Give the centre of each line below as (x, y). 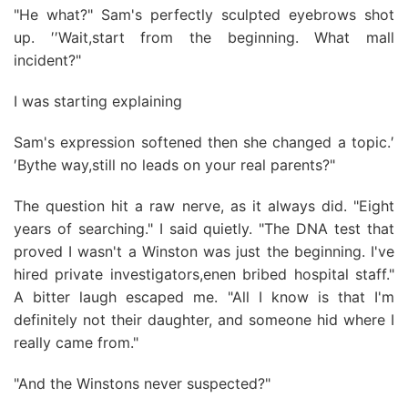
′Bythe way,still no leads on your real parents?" (174, 165)
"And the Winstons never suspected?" (142, 383)
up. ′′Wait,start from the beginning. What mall (204, 37)
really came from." (76, 342)
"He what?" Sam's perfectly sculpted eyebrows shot (204, 15)
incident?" (47, 60)
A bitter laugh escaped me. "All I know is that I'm (204, 297)
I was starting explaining (98, 101)
